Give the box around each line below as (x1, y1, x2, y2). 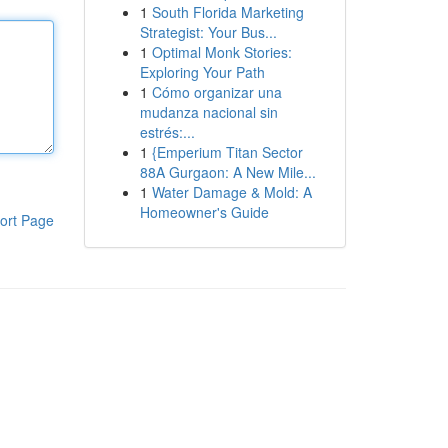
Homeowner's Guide (139, 202, 269, 222)
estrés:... (139, 122, 195, 142)
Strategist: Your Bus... (139, 22, 277, 42)
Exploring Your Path (139, 62, 265, 82)
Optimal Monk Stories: (151, 42, 292, 62)
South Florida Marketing (151, 2, 304, 22)
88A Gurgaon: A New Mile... (139, 162, 316, 182)
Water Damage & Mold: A (151, 182, 312, 202)
